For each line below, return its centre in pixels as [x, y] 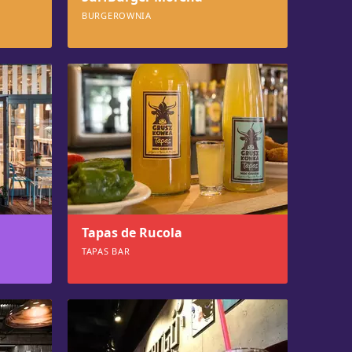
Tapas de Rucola [132, 233]
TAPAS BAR [106, 251]
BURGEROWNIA [117, 15]
